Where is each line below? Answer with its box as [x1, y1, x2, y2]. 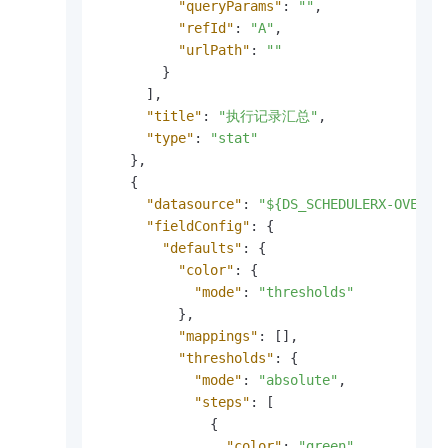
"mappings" [178, 328, 258, 345]
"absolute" [258, 372, 338, 389]
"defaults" [162, 240, 242, 257]
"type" [146, 130, 194, 147]
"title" [146, 108, 202, 125]
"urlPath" [178, 42, 250, 59]
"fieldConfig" [146, 218, 250, 235]
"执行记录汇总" [218, 108, 318, 125]
